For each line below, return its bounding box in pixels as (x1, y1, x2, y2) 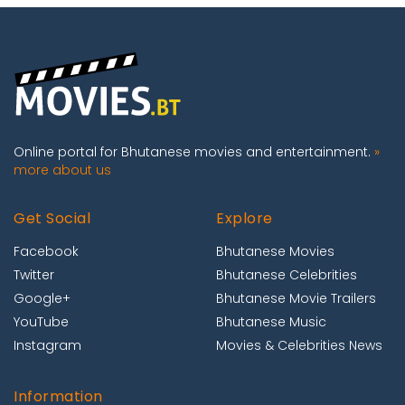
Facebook (14, 242, 79, 261)
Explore (216, 208, 273, 230)
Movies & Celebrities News (216, 336, 382, 355)
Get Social (14, 208, 90, 230)
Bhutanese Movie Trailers (216, 289, 376, 308)
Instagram (14, 336, 81, 355)
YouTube (14, 313, 69, 332)
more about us (14, 161, 111, 180)
